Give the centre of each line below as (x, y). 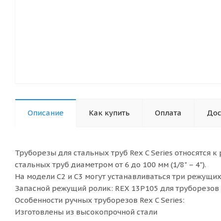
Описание (46, 113)
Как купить (109, 113)
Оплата (168, 113)
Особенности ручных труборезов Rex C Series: (100, 200)
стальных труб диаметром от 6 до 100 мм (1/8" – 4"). (110, 165)
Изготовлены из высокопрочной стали (86, 212)
